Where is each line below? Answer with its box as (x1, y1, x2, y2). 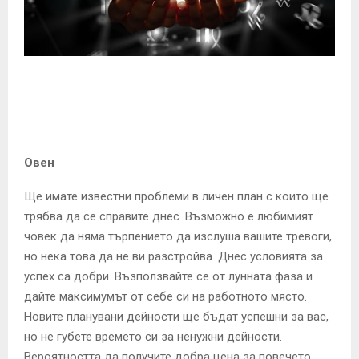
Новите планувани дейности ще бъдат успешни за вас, (24, 309, 329, 324)
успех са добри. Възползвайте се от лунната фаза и (24, 268, 313, 284)
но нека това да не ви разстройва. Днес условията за (24, 248, 323, 264)
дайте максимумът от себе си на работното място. (24, 288, 307, 304)
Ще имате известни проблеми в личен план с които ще (24, 188, 329, 204)
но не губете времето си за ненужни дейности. (24, 329, 282, 344)
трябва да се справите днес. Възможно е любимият (24, 208, 313, 224)
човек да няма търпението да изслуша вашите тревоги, (24, 228, 332, 244)
